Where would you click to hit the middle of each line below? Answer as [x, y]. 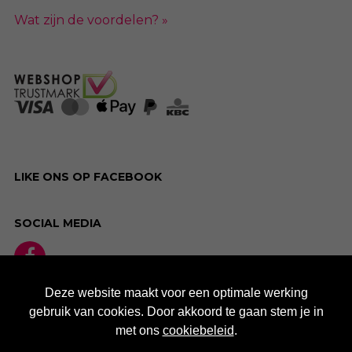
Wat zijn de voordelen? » [91, 20]
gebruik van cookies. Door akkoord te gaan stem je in [176, 312]
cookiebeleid [198, 331]
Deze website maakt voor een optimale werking [176, 293]
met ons [139, 331]
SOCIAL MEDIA [57, 224]
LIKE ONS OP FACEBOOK [88, 177]
